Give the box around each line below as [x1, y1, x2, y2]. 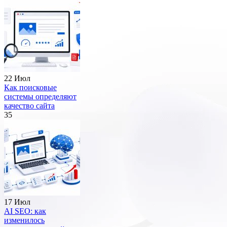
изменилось [4, 216, 45, 225]
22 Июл [4, 74, 30, 83]
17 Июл [4, 198, 30, 207]
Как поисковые [4, 83, 57, 92]
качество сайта [4, 101, 55, 110]
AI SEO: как [4, 207, 46, 216]
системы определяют [4, 92, 77, 101]
